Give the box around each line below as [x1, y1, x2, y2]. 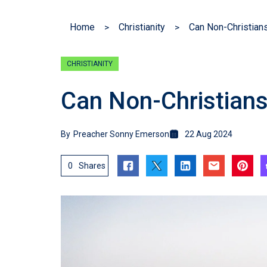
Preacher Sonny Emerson [73, 129, 169, 139]
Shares [79, 161, 105, 171]
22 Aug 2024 [185, 129, 232, 139]
